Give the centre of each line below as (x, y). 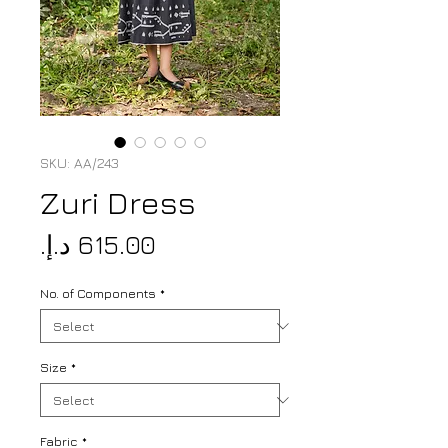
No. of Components (98, 293)
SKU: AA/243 (79, 163)
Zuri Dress (118, 202)
